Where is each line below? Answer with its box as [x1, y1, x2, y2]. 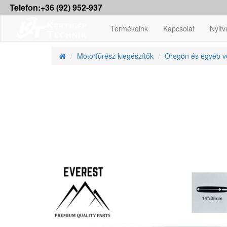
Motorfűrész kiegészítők [77, 51, 154, 61]
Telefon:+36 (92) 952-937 [10, 2, 102, 13]
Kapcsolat [163, 23, 195, 33]
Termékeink [110, 23, 148, 33]
